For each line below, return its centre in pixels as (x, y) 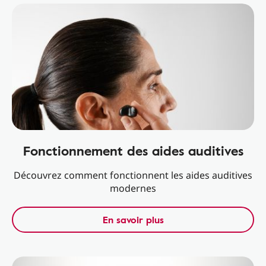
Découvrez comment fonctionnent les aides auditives (133, 175)
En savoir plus (133, 220)
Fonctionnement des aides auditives (133, 151)
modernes (133, 188)
